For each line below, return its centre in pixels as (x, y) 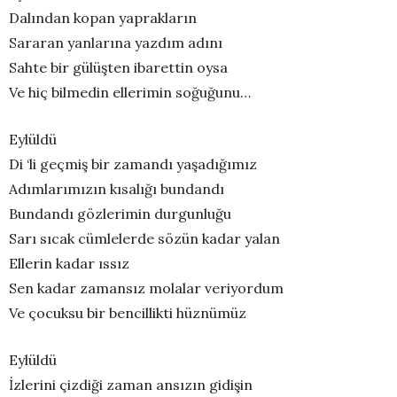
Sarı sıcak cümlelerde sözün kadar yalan (144, 238)
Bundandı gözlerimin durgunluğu (120, 213)
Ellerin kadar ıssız (69, 263)
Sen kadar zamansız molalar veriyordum (146, 288)
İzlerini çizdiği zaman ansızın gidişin (131, 384)
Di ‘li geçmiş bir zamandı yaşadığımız (133, 163)
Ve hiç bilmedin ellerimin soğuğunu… (130, 92)
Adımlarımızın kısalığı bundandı (117, 188)
